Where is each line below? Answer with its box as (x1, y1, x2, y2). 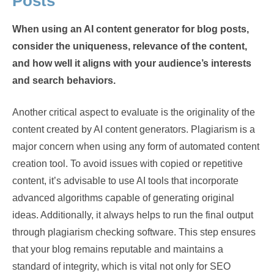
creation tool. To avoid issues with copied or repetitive (12, 158, 243, 169)
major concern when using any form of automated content (12, 141, 259, 152)
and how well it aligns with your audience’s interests (12, 58, 251, 68)
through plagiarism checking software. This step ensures (12, 227, 256, 237)
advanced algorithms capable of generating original (12, 193, 234, 203)
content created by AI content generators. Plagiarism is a (12, 124, 255, 135)
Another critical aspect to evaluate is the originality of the (12, 107, 255, 117)
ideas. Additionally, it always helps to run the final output (12, 210, 253, 220)
